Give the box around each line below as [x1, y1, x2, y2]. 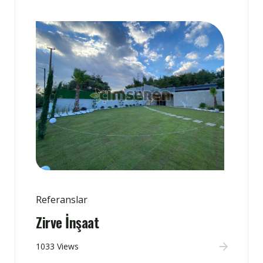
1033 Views [36, 241, 79, 252]
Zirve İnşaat [36, 211, 99, 233]
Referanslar [36, 193, 87, 207]
